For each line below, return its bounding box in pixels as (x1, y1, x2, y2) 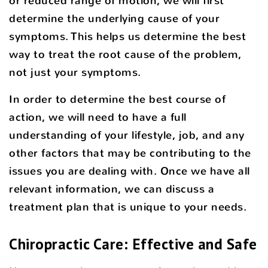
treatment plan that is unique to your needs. (9, 199, 246, 214)
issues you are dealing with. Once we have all (9, 163, 250, 178)
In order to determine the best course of (9, 92, 226, 106)
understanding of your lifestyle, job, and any (9, 127, 245, 142)
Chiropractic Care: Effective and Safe (9, 233, 257, 254)
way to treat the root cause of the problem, (9, 47, 242, 62)
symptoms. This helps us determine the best (9, 29, 246, 44)
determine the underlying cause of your (9, 11, 220, 26)
